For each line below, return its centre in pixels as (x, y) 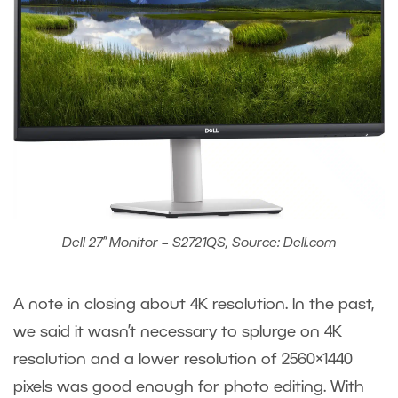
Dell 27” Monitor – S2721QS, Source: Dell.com (199, 243)
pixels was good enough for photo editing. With (189, 387)
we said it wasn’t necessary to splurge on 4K (178, 332)
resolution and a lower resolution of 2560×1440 (183, 359)
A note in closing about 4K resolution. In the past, (194, 304)
